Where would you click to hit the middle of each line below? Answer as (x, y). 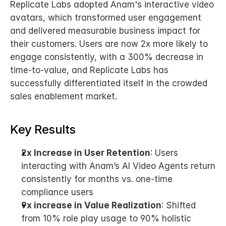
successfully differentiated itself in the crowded (109, 83)
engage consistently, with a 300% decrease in (107, 57)
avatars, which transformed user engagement (106, 18)
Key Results (43, 129)
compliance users (57, 192)
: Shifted (179, 205)
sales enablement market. (64, 96)
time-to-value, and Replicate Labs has (89, 70)
